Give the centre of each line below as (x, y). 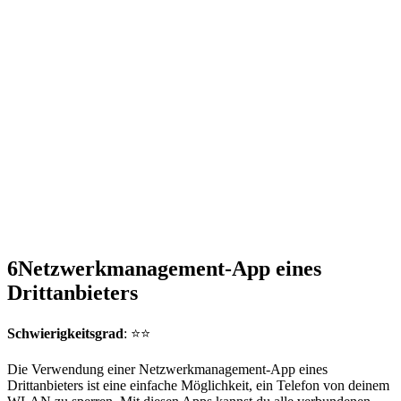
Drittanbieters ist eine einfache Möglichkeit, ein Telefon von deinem (198, 385)
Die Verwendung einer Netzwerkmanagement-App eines (167, 369)
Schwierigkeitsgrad (65, 333)
